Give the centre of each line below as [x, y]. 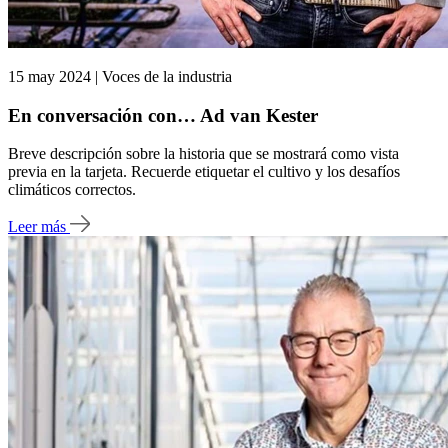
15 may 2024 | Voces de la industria [120, 76]
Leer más [39, 226]
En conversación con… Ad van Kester [163, 115]
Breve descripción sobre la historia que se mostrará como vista [203, 154]
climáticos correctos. [72, 190]
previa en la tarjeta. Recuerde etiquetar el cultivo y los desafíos [204, 172]
